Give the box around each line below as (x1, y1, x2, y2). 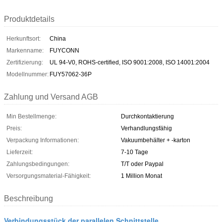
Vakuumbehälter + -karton (121, 136, 190, 144)
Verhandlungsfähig (121, 124, 172, 132)
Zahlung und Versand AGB (4, 92, 98, 101)
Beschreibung (4, 194, 53, 203)
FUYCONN (50, 47, 79, 54)
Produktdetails (4, 14, 55, 23)
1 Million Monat (121, 172, 162, 179)
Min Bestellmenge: (6, 112, 56, 120)
